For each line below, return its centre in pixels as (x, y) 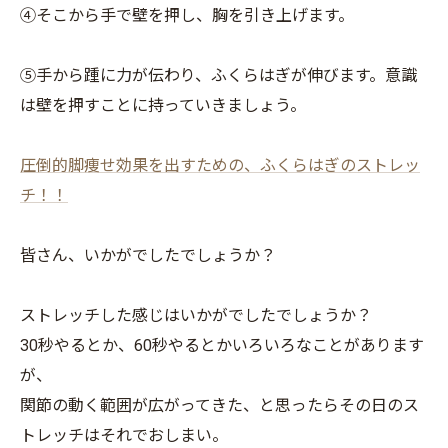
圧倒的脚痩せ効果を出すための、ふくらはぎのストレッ (220, 165)
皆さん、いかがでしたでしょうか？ (148, 255)
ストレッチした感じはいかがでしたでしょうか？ (196, 315)
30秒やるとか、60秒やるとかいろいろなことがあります (222, 345)
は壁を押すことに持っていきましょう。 (163, 105)
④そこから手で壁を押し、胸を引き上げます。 (187, 15)
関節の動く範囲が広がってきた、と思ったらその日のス (219, 405)
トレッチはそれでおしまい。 (124, 435)
